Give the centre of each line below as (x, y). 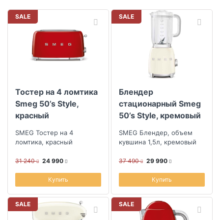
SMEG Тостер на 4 (44, 132)
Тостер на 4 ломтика (56, 92)
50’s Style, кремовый (160, 115)
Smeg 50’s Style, (47, 103)
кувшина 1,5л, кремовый (158, 142)
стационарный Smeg (160, 103)
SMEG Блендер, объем (156, 132)
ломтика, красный (44, 142)
